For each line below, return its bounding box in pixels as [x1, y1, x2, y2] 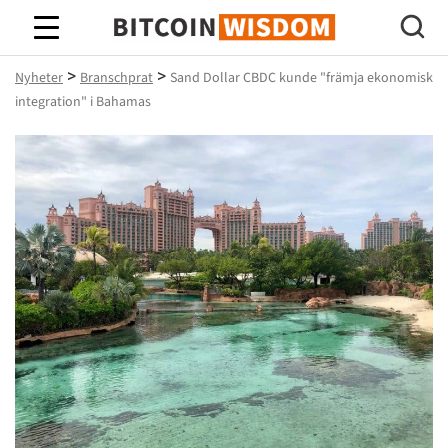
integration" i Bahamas [15, 92, 151, 112]
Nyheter [15, 68, 63, 88]
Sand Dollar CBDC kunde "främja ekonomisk [170, 68, 433, 88]
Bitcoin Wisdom [165, 32, 283, 58]
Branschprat [80, 68, 153, 88]
